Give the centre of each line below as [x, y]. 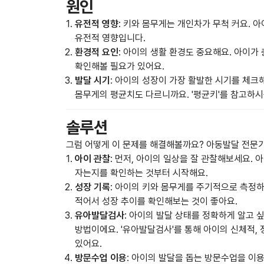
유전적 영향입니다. [110, 38]
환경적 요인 [97, 52]
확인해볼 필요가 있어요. [120, 67]
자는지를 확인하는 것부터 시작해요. [141, 173]
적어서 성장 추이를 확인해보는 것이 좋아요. [156, 202]
